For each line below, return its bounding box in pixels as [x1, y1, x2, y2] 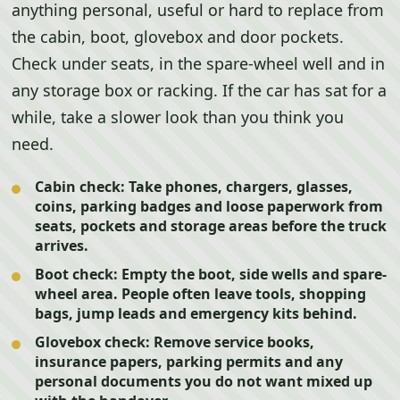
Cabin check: [35, 177, 126, 196]
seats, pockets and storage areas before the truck [35, 216, 387, 236]
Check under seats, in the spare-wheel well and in [12, 53, 386, 74]
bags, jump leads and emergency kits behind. [35, 304, 358, 323]
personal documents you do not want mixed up [35, 371, 373, 391]
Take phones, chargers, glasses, [125, 177, 354, 196]
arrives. [35, 236, 89, 255]
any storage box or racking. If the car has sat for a [12, 79, 387, 101]
